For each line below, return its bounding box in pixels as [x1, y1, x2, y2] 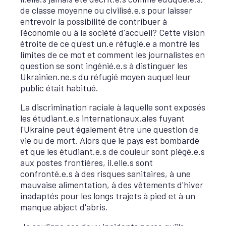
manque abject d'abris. [20, 201, 108, 212]
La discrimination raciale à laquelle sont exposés [20, 101, 205, 112]
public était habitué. [20, 82, 98, 93]
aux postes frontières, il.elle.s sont [20, 157, 153, 168]
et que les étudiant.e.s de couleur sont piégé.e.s [20, 146, 205, 157]
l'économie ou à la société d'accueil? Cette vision [20, 26, 205, 38]
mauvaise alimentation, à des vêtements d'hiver [20, 179, 203, 190]
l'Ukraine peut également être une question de [20, 124, 199, 135]
